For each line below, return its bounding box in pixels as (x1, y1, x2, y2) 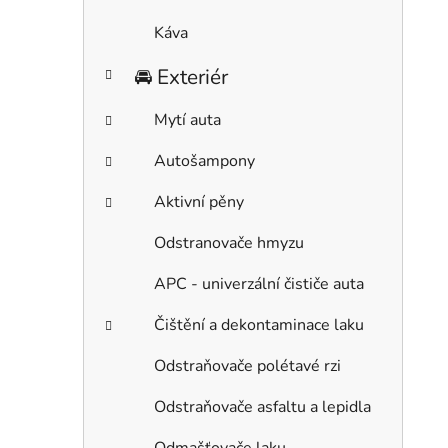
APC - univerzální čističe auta (154, 272, 364, 295)
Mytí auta (154, 108, 221, 131)
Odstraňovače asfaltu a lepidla (154, 395, 371, 418)
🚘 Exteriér (134, 62, 228, 91)
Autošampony (154, 149, 255, 172)
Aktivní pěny (154, 190, 244, 213)
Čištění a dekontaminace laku (154, 313, 364, 336)
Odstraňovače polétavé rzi (154, 354, 341, 377)
